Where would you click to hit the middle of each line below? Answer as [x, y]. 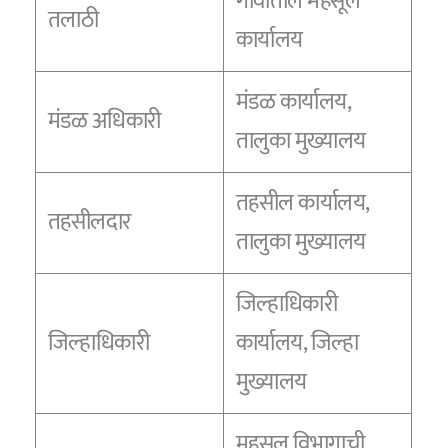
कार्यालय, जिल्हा [297, 342]
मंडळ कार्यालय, [293, 101]
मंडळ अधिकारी [104, 120]
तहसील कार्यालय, [302, 202]
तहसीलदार [89, 221]
